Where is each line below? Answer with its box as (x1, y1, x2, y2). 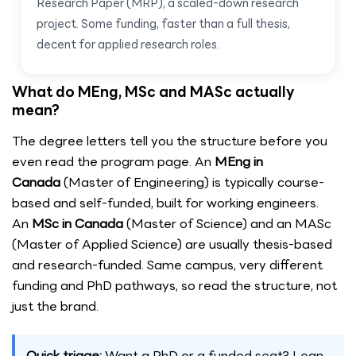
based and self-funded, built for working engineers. (12, 193, 319, 214)
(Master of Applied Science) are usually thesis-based (12, 234, 332, 255)
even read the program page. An (12, 152, 215, 172)
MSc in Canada (32, 214, 123, 234)
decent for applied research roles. (37, 35, 219, 55)
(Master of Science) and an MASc (123, 214, 331, 234)
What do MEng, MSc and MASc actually (12, 80, 294, 104)
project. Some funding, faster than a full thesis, (37, 14, 290, 34)
